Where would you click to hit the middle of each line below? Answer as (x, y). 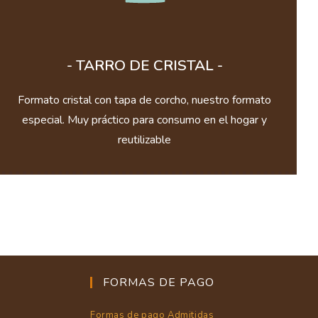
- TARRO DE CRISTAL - (144, 65)
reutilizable (145, 139)
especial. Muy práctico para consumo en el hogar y (145, 120)
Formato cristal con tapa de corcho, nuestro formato (145, 100)
